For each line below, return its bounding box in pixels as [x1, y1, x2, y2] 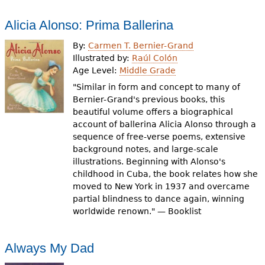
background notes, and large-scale [73, 144, 219, 154]
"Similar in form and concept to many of [73, 82, 241, 92]
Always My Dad [4, 241, 94, 256]
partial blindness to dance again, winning [73, 194, 245, 203]
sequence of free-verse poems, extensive [73, 132, 246, 141]
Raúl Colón [132, 53, 178, 63]
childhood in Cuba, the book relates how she [73, 169, 258, 179]
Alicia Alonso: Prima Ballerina [4, 18, 173, 33]
